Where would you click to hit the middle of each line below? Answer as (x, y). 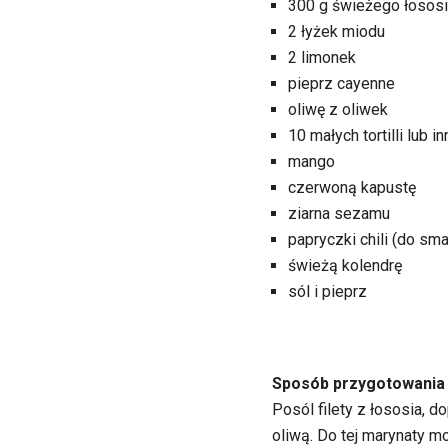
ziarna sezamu (339, 213)
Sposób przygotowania (358, 383)
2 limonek (322, 57)
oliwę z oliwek (338, 109)
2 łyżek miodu (336, 31)
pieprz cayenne (341, 83)
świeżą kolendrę (345, 265)
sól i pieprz (327, 291)
